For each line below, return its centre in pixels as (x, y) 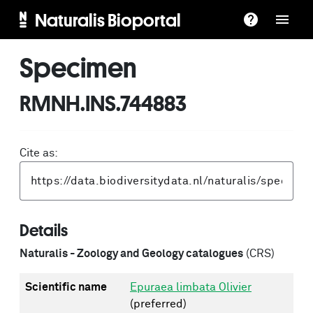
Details (44, 230)
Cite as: (39, 153)
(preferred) (158, 304)
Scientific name (66, 287)
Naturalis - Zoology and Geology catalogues (131, 254)
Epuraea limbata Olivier (191, 287)
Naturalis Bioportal (108, 20)
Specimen (78, 67)
